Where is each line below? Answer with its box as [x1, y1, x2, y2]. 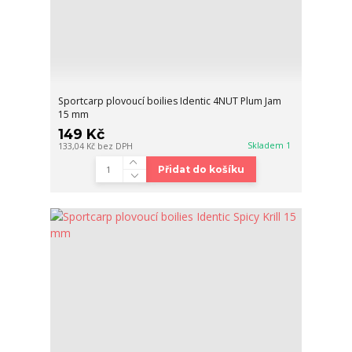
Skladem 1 [247, 139, 294, 151]
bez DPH [97, 140, 134, 152]
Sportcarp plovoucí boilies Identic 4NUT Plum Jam [58, 93, 282, 108]
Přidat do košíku [157, 163, 244, 175]
